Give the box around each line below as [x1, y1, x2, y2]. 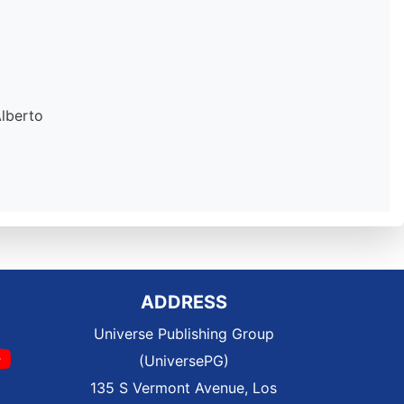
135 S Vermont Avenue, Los [90, 379, 277, 397]
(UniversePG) [138, 352, 229, 370]
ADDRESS [140, 291, 227, 313]
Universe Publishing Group [93, 325, 274, 343]
